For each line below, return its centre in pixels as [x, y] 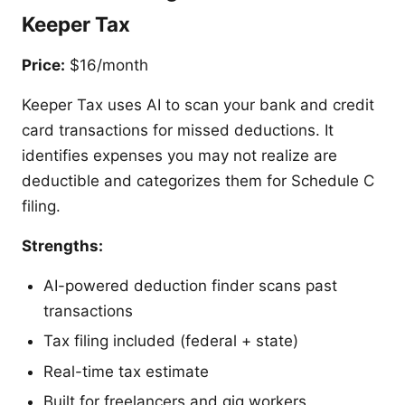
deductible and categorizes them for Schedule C [198, 180]
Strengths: [62, 245]
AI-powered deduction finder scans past [190, 285]
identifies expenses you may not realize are [179, 155]
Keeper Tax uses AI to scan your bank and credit [198, 104]
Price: [43, 65]
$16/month [107, 65]
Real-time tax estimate [126, 371]
